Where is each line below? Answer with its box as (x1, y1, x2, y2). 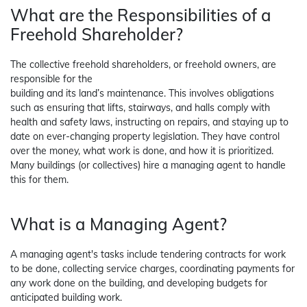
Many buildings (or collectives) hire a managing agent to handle (10, 159, 286, 172)
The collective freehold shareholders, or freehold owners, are (10, 58, 276, 71)
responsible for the (10, 73, 93, 86)
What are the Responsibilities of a (10, 5, 271, 26)
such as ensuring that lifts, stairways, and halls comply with (10, 101, 270, 114)
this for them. (10, 173, 69, 186)
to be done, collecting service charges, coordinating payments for (10, 262, 295, 275)
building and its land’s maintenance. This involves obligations (10, 87, 274, 100)
